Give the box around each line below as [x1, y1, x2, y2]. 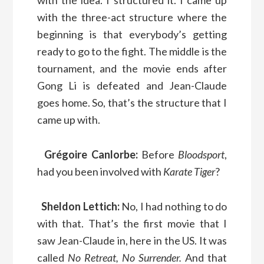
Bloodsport [178, 147, 225, 161]
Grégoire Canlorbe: [44, 147, 138, 161]
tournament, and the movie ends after [37, 61, 227, 75]
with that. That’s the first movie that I [37, 216, 227, 230]
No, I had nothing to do [119, 199, 227, 213]
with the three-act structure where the [37, 10, 227, 24]
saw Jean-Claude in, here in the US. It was [37, 233, 227, 247]
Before [137, 147, 179, 161]
